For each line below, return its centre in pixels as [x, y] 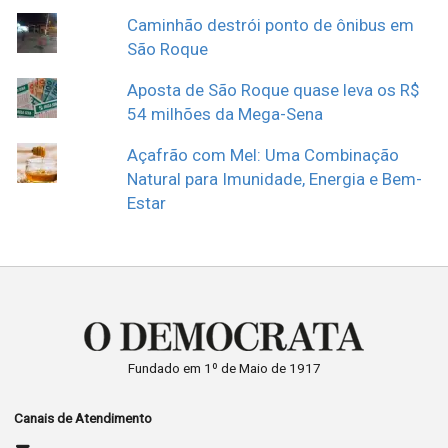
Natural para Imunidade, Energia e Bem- [275, 179]
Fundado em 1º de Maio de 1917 [224, 367]
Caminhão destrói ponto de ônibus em [271, 25]
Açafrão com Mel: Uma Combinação [263, 155]
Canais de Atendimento [82, 417]
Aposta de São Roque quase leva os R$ [274, 90]
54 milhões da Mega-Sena [225, 114]
